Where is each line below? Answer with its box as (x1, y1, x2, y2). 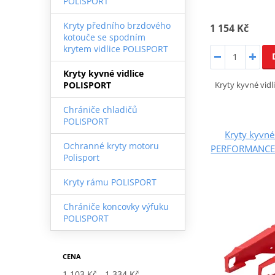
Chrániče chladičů (63, 103, 137, 115)
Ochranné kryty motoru (63, 139, 159, 152)
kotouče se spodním (63, 31, 145, 43)
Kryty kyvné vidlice (63, 67, 144, 79)
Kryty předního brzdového (63, 19, 171, 31)
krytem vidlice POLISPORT (63, 42, 168, 55)
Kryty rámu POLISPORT (63, 176, 157, 188)
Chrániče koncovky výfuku (63, 200, 169, 212)
